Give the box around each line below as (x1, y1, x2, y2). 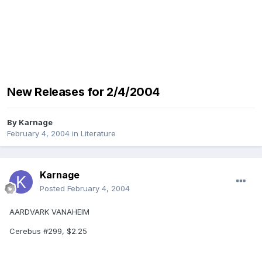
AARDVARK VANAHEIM (9, 207, 89, 217)
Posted (40, 184, 67, 194)
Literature (81, 129, 116, 139)
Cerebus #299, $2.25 (9, 226, 87, 236)
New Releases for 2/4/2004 (7, 85, 160, 99)
